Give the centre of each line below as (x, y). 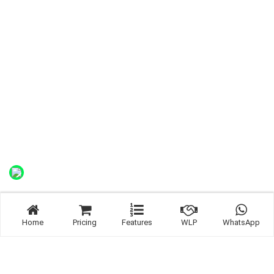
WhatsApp (241, 222)
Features (137, 222)
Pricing (85, 222)
